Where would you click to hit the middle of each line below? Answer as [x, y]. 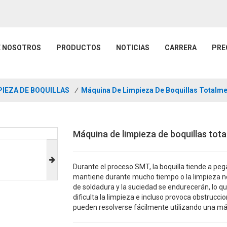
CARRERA [181, 48]
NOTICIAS [133, 48]
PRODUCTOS [79, 48]
